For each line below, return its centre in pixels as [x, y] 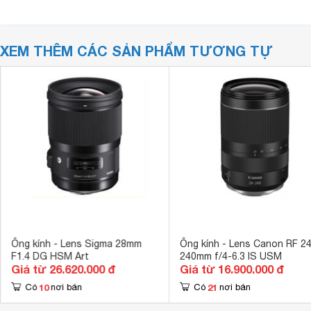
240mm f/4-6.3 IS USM [230, 256]
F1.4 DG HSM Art [50, 256]
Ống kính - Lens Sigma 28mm [76, 244]
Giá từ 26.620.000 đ [63, 269]
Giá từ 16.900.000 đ [232, 269]
